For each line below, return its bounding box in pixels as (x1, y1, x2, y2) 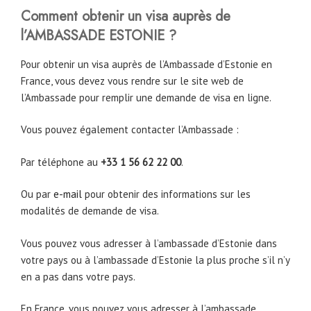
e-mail (53, 187, 82, 201)
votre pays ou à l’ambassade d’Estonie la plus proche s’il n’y (21, 253, 289, 267)
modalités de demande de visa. (21, 204, 159, 218)
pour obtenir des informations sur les (82, 187, 251, 201)
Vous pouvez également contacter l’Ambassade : (21, 123, 239, 137)
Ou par (21, 187, 53, 201)
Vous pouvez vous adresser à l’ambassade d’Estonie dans (21, 236, 277, 250)
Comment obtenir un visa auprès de (21, 6, 230, 26)
